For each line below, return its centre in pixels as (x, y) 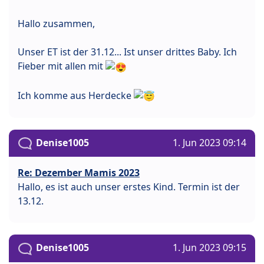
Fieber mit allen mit (62, 66)
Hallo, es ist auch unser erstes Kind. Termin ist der (129, 187)
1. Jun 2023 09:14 (209, 143)
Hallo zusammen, (56, 23)
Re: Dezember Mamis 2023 (79, 173)
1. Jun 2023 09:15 (209, 248)
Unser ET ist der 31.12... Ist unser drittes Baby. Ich (127, 52)
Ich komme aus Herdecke (76, 95)
